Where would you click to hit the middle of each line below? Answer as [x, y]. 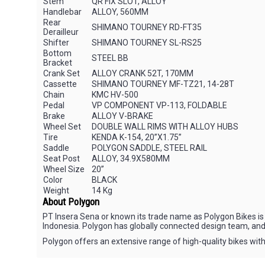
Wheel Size [64, 169]
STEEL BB [110, 58]
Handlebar [62, 12]
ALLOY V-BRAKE [122, 116]
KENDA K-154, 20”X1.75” [137, 137]
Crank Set [62, 73]
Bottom [57, 53]
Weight [56, 190]
